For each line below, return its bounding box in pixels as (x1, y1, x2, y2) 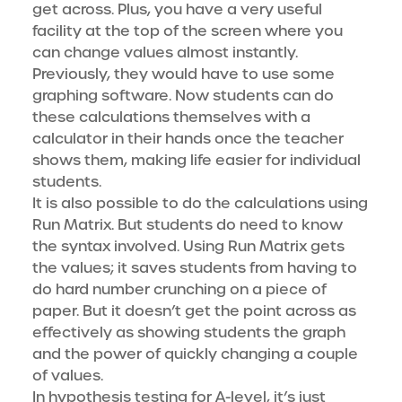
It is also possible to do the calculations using (32, 194, 368, 214)
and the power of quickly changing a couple (32, 345, 358, 364)
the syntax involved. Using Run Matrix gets (32, 237, 345, 257)
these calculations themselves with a (32, 108, 310, 127)
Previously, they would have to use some (32, 65, 335, 84)
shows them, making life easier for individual (32, 151, 361, 170)
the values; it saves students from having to (32, 258, 357, 278)
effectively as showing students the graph (32, 323, 345, 343)
